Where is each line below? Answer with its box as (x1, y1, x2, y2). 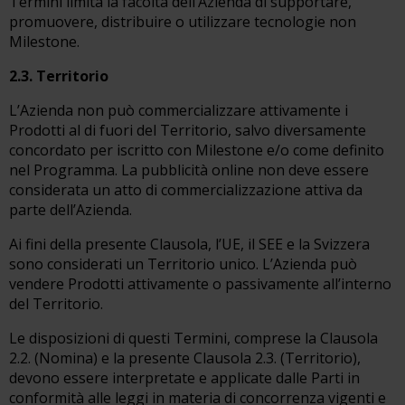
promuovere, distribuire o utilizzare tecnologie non (9, 12, 356, 32)
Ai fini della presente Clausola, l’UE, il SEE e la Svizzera (9, 234, 370, 254)
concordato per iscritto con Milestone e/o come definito (9, 140, 384, 160)
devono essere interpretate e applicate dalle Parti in (9, 368, 360, 388)
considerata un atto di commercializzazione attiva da (9, 180, 363, 200)
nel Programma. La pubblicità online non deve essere (9, 160, 369, 180)
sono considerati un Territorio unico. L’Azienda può (9, 254, 357, 274)
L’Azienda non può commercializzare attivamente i (9, 100, 348, 120)
